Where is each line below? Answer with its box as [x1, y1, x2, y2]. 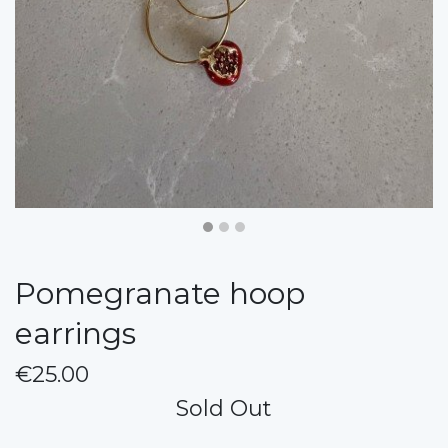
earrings [15, 314, 136, 352]
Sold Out [176, 394, 272, 422]
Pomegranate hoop [15, 274, 305, 312]
